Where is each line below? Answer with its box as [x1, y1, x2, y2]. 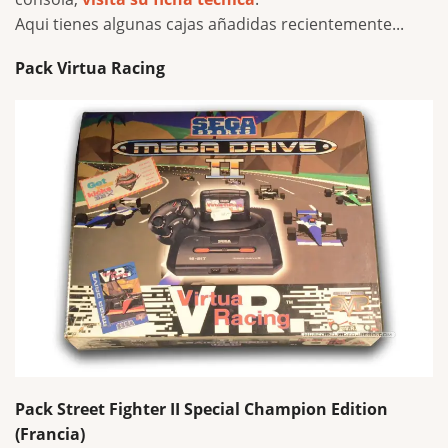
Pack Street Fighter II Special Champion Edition [15, 397, 388, 420]
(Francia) [15, 422, 85, 445]
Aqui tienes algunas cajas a [15, 12, 217, 35]
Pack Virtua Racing [15, 56, 165, 79]
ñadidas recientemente [217, 12, 392, 35]
